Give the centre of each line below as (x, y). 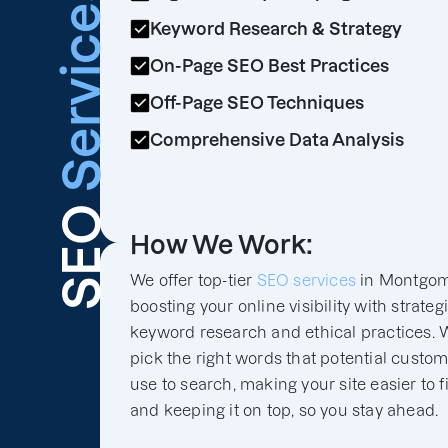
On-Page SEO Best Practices (269, 65)
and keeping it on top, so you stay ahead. (284, 410)
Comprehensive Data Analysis (277, 139)
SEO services (306, 280)
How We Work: (221, 244)
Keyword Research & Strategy (276, 28)
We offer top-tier (193, 280)
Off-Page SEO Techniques (257, 102)
